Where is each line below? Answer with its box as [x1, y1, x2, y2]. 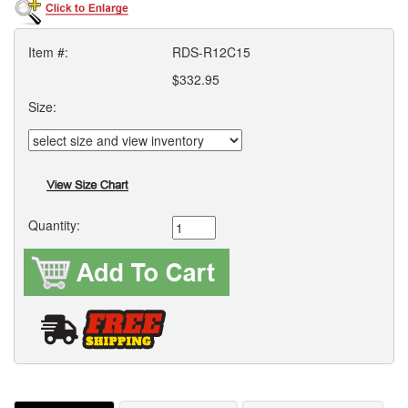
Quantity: [28, 215, 80, 234]
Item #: [28, 42, 68, 61]
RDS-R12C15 [172, 42, 251, 61]
